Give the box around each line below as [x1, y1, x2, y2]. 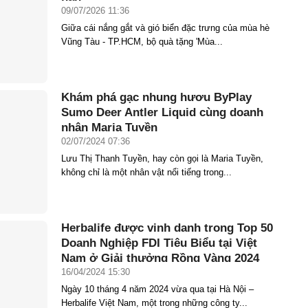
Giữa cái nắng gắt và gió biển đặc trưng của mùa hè [61, 22, 269, 33]
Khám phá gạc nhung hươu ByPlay [61, 90, 252, 104]
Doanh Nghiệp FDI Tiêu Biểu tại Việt [61, 236, 257, 250]
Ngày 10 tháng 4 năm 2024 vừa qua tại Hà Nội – [61, 283, 254, 294]
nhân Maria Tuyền [61, 120, 157, 134]
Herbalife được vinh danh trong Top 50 [61, 221, 273, 234]
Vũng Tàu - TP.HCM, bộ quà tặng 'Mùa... [61, 36, 223, 47]
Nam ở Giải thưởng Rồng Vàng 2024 [61, 251, 259, 265]
